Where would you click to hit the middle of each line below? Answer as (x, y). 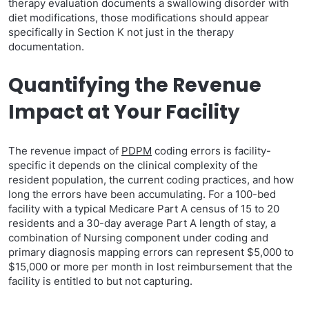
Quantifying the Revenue (135, 85)
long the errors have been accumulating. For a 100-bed (142, 194)
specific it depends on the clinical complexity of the (133, 165)
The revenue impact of (65, 151)
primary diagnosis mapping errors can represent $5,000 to (151, 252)
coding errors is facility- (211, 151)
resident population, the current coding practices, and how (151, 180)
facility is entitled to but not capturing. (100, 281)
